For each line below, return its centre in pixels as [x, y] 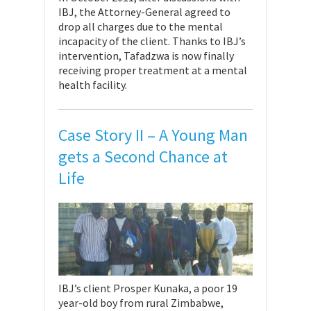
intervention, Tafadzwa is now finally [146, 56]
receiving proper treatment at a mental [153, 70]
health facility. [93, 85]
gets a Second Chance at [143, 157]
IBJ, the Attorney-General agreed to [144, 12]
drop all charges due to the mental [141, 27]
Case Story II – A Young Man [153, 135]
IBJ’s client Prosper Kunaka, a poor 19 [148, 288]
